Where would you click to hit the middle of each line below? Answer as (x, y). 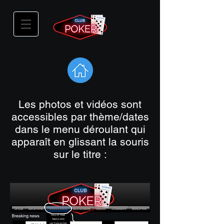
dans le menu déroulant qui (80, 129)
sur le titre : (80, 154)
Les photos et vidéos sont (80, 104)
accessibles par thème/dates (80, 117)
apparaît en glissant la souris (80, 142)
